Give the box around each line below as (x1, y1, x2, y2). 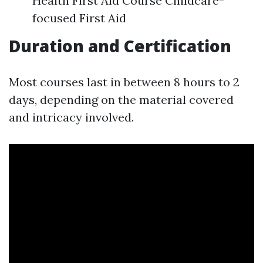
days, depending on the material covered (9, 92, 234, 107)
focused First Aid (32, 11, 126, 25)
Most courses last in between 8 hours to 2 (9, 75, 240, 89)
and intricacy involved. (9, 110, 134, 124)
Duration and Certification (9, 35, 231, 57)
